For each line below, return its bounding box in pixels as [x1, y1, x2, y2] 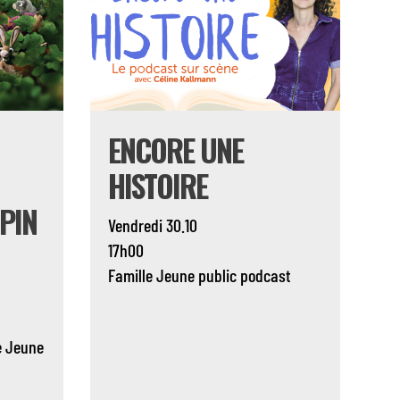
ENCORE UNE [107, 127, 243, 173]
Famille [107, 264, 153, 287]
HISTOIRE [107, 162, 207, 209]
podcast [239, 264, 291, 287]
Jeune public [155, 264, 237, 287]
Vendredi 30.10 [107, 214, 197, 237]
